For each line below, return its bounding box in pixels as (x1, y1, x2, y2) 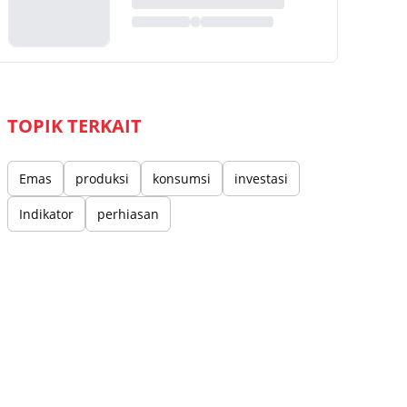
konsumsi (153, 170, 211, 187)
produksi (75, 170, 129, 187)
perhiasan (97, 205, 159, 223)
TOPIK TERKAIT (7, 114, 142, 138)
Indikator (19, 205, 74, 223)
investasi (234, 170, 288, 187)
